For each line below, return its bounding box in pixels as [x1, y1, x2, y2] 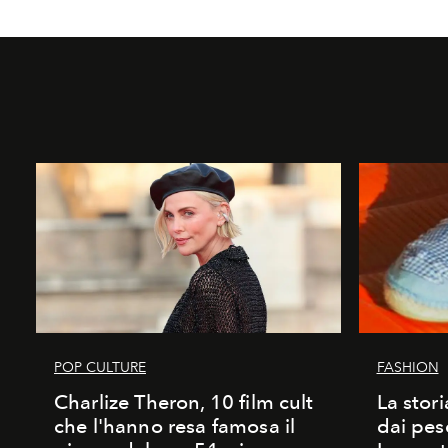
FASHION [376, 358, 439, 376]
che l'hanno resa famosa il [54, 413, 296, 438]
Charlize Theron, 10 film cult [54, 389, 314, 414]
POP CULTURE [54, 358, 146, 376]
